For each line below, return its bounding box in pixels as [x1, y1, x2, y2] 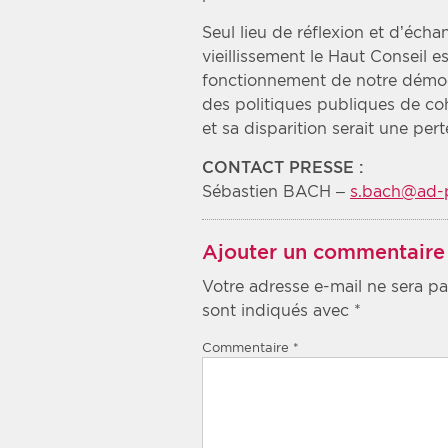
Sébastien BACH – [202, 182, 350, 202]
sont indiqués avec [202, 301, 354, 321]
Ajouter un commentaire [202, 240, 445, 265]
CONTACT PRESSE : [202, 158, 363, 178]
